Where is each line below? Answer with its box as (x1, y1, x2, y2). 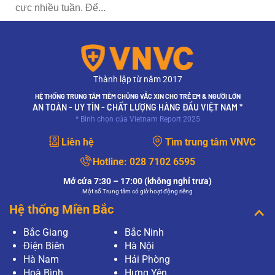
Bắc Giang (23, 226, 68, 238)
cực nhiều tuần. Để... (15, 2, 106, 14)
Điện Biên (23, 239, 64, 252)
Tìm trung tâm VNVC (165, 136, 255, 148)
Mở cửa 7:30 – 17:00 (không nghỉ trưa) (63, 176, 212, 186)
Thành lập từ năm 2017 (93, 74, 182, 84)
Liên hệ (61, 136, 94, 148)
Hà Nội (125, 239, 154, 252)
